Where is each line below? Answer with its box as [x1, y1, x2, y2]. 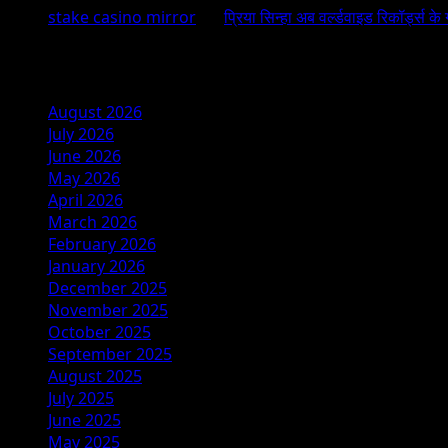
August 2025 [48, 364, 142, 387]
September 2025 [48, 342, 172, 365]
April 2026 [48, 188, 123, 211]
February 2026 [48, 232, 156, 255]
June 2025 [48, 408, 121, 431]
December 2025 [48, 276, 167, 299]
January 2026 [48, 254, 145, 277]
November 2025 [48, 298, 168, 321]
